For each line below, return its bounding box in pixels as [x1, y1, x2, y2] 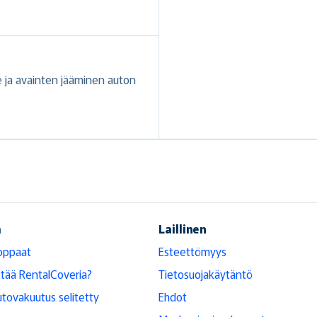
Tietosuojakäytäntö [158, 265, 253, 282]
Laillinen [158, 219, 207, 237]
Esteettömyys [158, 242, 226, 260]
